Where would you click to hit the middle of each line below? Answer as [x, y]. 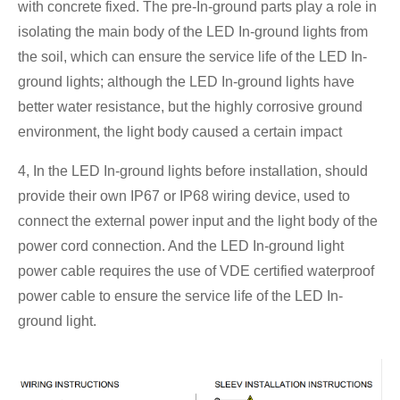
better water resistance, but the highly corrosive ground [190, 106]
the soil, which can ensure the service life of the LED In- [192, 56]
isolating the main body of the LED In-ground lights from [193, 31]
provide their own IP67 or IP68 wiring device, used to [184, 196]
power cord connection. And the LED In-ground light [181, 246]
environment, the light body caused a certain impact [180, 131]
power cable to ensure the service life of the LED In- [180, 296]
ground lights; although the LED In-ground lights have [186, 81]
